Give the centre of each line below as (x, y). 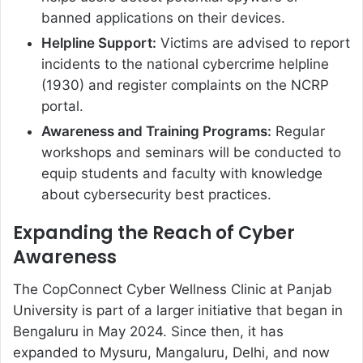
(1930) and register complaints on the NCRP (185, 85)
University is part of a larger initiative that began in (178, 310)
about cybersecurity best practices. (156, 194)
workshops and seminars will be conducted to (191, 152)
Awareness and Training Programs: (156, 131)
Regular (298, 131)
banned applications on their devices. (163, 17)
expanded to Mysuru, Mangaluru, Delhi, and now (171, 352)
